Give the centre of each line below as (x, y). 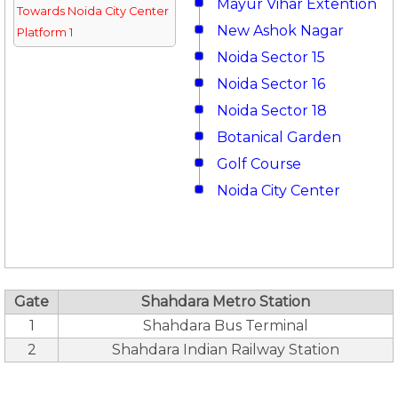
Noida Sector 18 (272, 111)
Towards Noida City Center (92, 11)
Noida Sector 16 (271, 84)
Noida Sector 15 (271, 57)
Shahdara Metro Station (226, 302)
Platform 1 (44, 32)
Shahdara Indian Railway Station (226, 350)
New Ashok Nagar (280, 31)
